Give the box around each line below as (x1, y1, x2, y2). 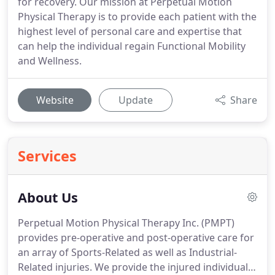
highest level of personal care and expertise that (18, 25, 242, 38)
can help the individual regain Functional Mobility (18, 39, 246, 53)
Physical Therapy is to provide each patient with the (18, 10, 257, 23)
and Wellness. (18, 54, 82, 68)
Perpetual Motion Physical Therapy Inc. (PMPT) (18, 216, 234, 230)
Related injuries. (18, 260, 92, 274)
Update (118, 93, 153, 107)
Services (18, 146, 77, 166)
